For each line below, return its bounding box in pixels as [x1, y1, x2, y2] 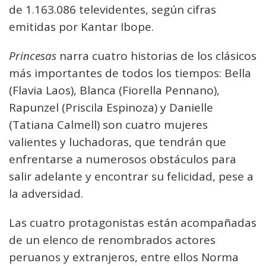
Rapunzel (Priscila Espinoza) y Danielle [9, 100, 213, 115]
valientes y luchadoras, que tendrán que [9, 134, 226, 150]
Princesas [9, 48, 56, 64]
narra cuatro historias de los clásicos [56, 48, 256, 64]
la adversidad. [9, 186, 83, 201]
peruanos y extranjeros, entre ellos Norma [9, 249, 239, 265]
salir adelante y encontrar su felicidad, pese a [9, 169, 254, 184]
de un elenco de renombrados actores [9, 232, 216, 248]
